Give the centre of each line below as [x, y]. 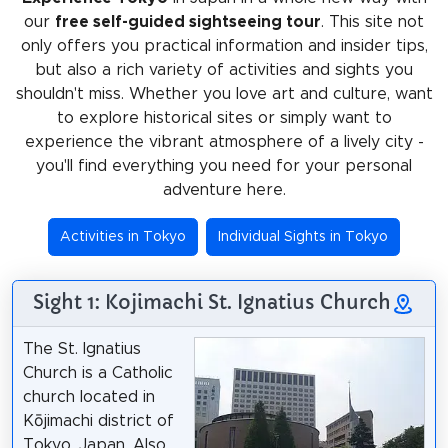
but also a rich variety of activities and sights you [224, 69]
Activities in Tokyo [122, 236]
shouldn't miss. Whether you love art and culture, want [224, 93]
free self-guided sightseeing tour [188, 21]
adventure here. [224, 189]
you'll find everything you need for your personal [224, 165]
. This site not [372, 21]
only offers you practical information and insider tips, [224, 45]
